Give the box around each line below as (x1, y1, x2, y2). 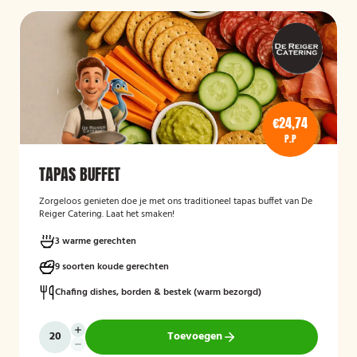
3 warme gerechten (55, 233, 136, 249)
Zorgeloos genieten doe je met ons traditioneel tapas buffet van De (39, 194, 312, 210)
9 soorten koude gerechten (55, 259, 169, 275)
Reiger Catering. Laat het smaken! (39, 206, 175, 222)
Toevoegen (167, 328, 222, 346)
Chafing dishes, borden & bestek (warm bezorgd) (55, 284, 261, 300)
